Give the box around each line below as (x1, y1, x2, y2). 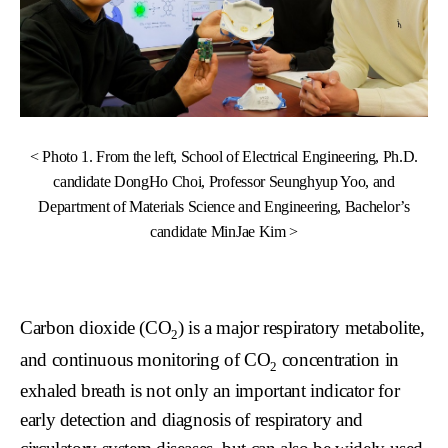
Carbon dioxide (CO (20, 316, 172, 338)
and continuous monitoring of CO (20, 348, 271, 370)
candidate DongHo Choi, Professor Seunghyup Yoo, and (53, 172, 395, 190)
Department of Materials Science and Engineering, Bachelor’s (38, 197, 410, 215)
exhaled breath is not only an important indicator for (20, 380, 400, 402)
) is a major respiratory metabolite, (178, 316, 425, 338)
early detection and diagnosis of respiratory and (20, 409, 364, 431)
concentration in (277, 348, 399, 370)
